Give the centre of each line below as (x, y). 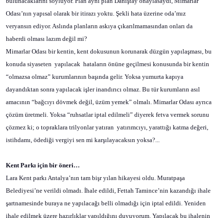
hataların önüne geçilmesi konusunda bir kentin (146, 64)
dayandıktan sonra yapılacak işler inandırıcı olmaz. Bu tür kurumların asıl (103, 89)
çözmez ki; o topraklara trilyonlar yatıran (60, 127)
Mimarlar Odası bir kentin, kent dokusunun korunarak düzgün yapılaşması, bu (109, 51)
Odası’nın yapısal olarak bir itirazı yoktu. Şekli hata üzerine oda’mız (96, 13)
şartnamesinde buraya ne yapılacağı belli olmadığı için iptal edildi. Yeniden (106, 203)
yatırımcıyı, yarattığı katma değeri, (163, 127)
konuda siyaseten (29, 64)
